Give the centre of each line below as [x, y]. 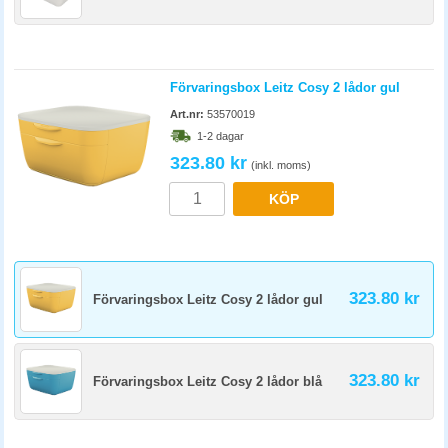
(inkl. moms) [281, 165]
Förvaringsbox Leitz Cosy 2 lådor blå [207, 381]
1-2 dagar [220, 136]
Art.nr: [187, 114]
